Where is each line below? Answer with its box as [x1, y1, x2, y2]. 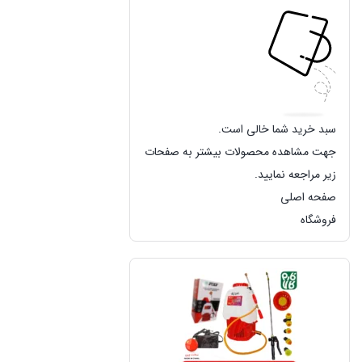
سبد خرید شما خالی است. [218, 120, 336, 139]
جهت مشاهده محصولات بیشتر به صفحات [145, 143, 336, 162]
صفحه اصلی [280, 188, 336, 207]
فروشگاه [301, 211, 336, 229]
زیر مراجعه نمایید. [255, 166, 336, 184]
